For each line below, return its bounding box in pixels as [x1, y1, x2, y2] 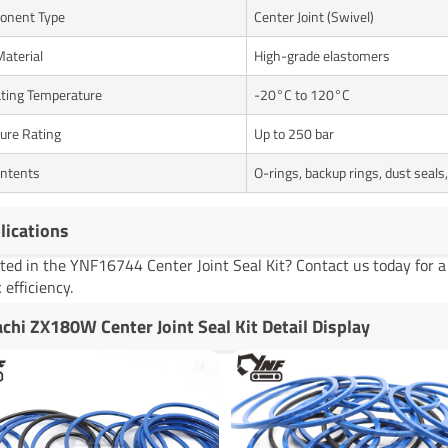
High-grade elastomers [253, 44, 390, 66]
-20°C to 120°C [253, 83, 350, 105]
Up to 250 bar [253, 122, 334, 144]
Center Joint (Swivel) [253, 5, 374, 27]
